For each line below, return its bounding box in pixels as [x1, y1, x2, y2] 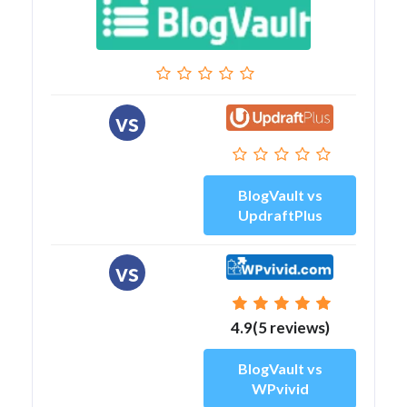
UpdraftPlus [237, 205, 323, 223]
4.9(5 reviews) [230, 317, 330, 337]
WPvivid [251, 379, 309, 397]
